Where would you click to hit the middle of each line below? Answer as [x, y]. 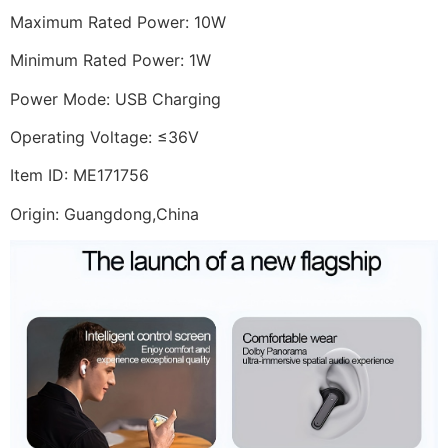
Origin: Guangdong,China [104, 213]
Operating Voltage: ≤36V [104, 136]
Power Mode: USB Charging [115, 98]
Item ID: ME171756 [79, 175]
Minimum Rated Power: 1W [110, 60]
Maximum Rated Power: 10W [118, 21]
